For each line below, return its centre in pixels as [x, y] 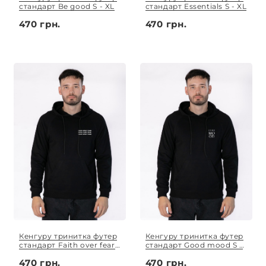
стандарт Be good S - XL [67, 6]
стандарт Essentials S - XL [196, 6]
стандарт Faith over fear [67, 245]
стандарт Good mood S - [194, 245]
